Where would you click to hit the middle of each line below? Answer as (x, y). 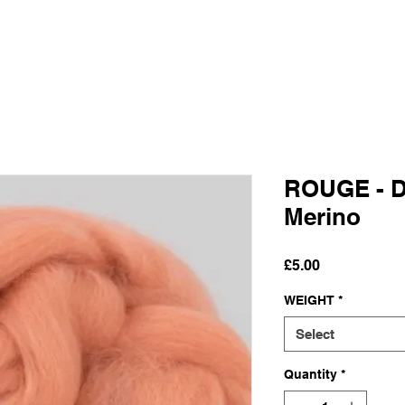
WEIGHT (309, 300)
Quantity (311, 374)
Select (315, 334)
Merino (322, 216)
